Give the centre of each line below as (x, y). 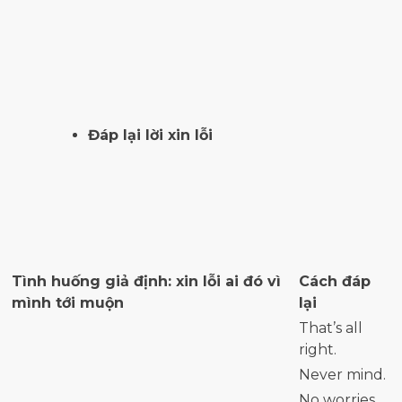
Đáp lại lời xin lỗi (150, 135)
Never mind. (342, 375)
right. (318, 350)
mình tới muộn (68, 303)
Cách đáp (335, 282)
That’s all (331, 328)
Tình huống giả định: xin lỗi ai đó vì (146, 282)
